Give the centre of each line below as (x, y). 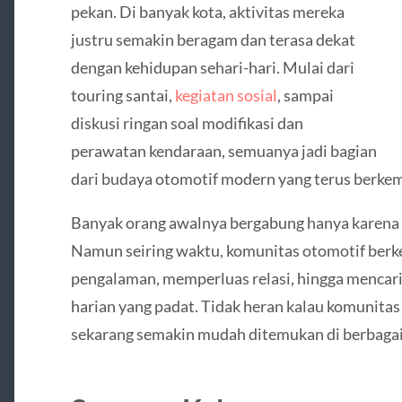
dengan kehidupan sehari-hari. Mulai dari (212, 67)
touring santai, (122, 95)
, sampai (305, 95)
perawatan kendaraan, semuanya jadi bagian (223, 150)
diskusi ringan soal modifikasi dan (187, 122)
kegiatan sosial (226, 95)
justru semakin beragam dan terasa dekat (213, 39)
